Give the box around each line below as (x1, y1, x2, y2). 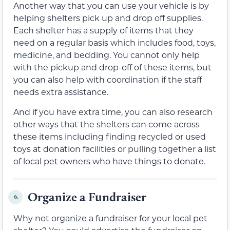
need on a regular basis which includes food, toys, (13, 37, 216, 48)
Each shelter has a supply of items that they (13, 25, 194, 36)
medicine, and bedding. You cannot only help (13, 49, 200, 61)
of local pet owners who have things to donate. (13, 155, 205, 166)
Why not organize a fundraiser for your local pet (13, 212, 207, 223)
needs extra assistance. (13, 86, 108, 98)
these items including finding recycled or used (13, 130, 206, 142)
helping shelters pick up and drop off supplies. (13, 12, 203, 24)
